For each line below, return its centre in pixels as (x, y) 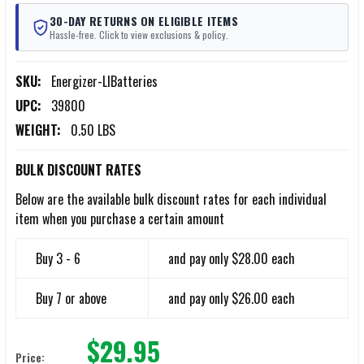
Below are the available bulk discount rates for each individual (171, 199)
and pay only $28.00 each (232, 259)
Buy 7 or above (71, 299)
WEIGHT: (38, 130)
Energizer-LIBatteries (104, 82)
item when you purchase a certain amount (120, 219)
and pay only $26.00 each (232, 299)
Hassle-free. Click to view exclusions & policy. (139, 35)
